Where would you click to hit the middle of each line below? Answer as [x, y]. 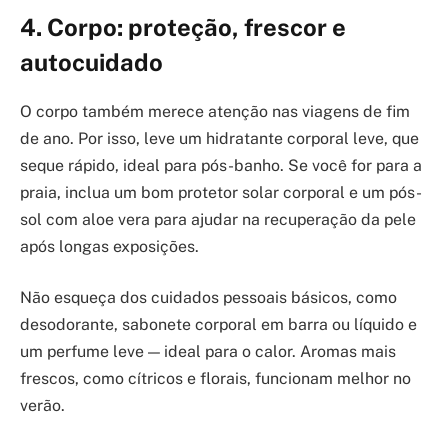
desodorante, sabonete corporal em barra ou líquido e [218, 325]
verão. [42, 406]
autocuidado [91, 61]
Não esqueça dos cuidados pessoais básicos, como [208, 298]
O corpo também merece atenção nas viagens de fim [215, 111]
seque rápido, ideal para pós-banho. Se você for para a [221, 165]
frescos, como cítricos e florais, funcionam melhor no [215, 379]
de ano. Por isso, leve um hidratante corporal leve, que [219, 138]
